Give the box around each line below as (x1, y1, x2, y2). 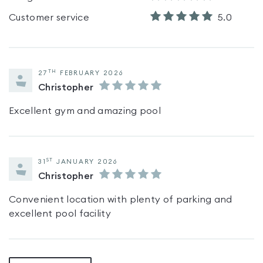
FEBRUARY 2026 (59, 70, 123, 76)
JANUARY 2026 (56, 159, 117, 165)
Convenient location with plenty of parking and (9, 195, 232, 204)
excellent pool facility (9, 209, 111, 218)
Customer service (9, 13, 89, 22)
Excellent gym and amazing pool (9, 106, 161, 116)
